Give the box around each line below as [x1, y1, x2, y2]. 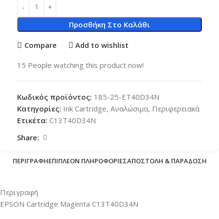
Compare [24, 40, 57, 50]
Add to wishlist [75, 40, 129, 50]
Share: [17, 132, 39, 143]
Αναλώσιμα [110, 103, 148, 113]
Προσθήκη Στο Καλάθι [69, 19, 150, 29]
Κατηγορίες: [17, 103, 61, 113]
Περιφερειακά [152, 103, 199, 113]
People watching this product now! [28, 60, 144, 70]
